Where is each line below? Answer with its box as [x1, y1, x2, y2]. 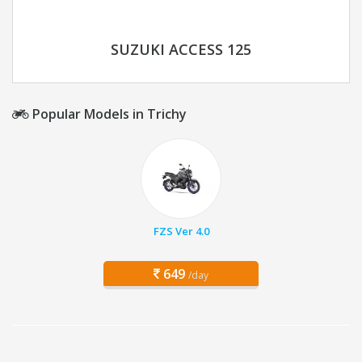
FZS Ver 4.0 [153, 224, 209, 239]
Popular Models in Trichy [29, 105, 187, 124]
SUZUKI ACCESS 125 [111, 40, 251, 60]
